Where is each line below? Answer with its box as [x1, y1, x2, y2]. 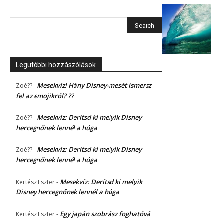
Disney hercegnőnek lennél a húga [16, 187, 119, 197]
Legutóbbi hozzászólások [16, 61, 96, 69]
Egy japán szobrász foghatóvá [60, 209, 150, 219]
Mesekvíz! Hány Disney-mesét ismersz [37, 81, 151, 90]
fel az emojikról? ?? [16, 91, 74, 101]
